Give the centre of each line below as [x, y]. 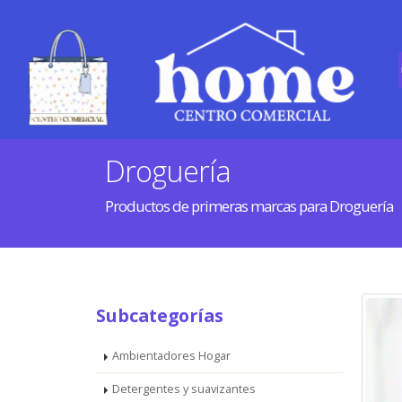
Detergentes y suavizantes [184, 389]
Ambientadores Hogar [171, 356]
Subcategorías [160, 315]
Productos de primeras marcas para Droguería [249, 206]
